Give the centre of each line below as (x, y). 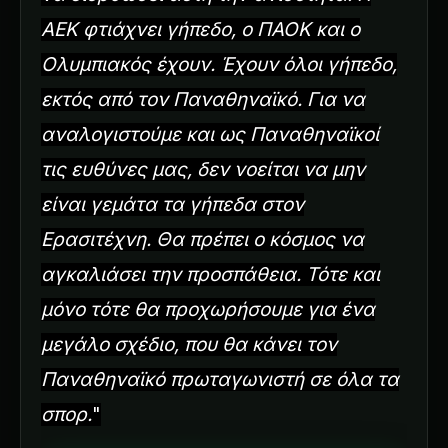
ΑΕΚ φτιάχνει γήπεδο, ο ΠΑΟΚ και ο (200, 29)
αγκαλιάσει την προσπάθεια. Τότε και (210, 274)
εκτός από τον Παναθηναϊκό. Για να (203, 99)
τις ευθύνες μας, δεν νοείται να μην (203, 169)
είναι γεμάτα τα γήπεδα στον (172, 204)
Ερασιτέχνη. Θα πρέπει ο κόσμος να (202, 239)
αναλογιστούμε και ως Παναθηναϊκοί (210, 134)
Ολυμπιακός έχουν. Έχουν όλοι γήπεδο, (219, 64)
